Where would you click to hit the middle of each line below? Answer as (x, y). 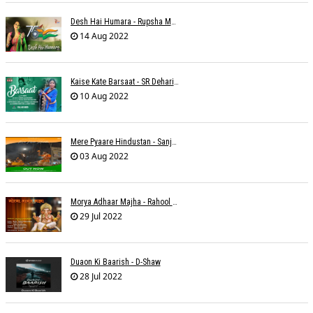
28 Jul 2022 (100, 277)
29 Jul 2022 (100, 217)
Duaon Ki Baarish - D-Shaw (115, 262)
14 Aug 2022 (103, 36)
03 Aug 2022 (103, 156)
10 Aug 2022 (103, 96)
